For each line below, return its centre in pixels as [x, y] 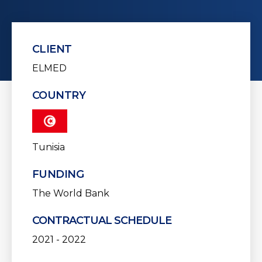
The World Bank [71, 193]
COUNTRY [59, 95]
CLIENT [52, 49]
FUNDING [58, 174]
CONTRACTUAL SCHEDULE [102, 220]
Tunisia [49, 147]
